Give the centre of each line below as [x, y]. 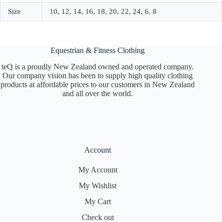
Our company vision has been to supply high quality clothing [98, 76]
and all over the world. [98, 93]
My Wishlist [98, 186]
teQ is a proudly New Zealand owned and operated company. [98, 67]
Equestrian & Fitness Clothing [98, 50]
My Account [98, 170]
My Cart [98, 201]
